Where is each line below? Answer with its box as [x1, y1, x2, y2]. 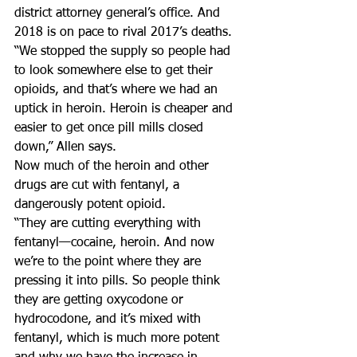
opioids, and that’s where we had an [14, 84, 222, 96]
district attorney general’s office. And [14, 7, 224, 20]
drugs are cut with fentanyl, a [14, 179, 183, 192]
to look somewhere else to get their [14, 65, 217, 77]
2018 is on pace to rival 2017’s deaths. [14, 26, 232, 39]
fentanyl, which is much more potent [14, 332, 223, 345]
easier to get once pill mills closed [14, 122, 207, 135]
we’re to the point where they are [14, 256, 205, 269]
